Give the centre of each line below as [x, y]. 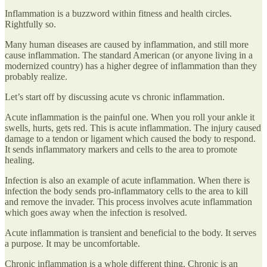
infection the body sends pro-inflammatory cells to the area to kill [126, 191]
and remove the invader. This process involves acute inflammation [128, 201]
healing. [20, 160]
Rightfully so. [30, 24]
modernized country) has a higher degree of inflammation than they [131, 66]
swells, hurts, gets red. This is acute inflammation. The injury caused [133, 128]
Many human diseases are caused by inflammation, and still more [127, 44]
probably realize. [36, 76]
